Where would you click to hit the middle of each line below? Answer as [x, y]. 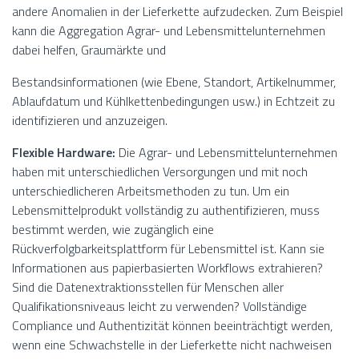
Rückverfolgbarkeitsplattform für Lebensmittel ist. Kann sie [168, 249]
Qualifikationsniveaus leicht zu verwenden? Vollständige [159, 307]
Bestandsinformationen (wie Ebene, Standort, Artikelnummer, [174, 82]
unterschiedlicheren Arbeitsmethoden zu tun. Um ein [151, 191]
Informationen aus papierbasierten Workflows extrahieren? [167, 268]
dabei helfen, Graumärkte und [89, 50]
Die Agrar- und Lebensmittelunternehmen [226, 153]
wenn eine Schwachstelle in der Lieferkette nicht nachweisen [172, 345]
